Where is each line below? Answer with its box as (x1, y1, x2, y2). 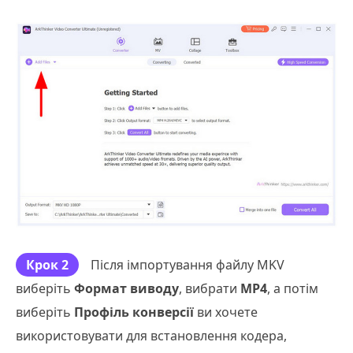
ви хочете (194, 303, 258, 321)
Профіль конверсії (74, 303, 194, 321)
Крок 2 (26, 255, 69, 273)
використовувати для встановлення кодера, (16, 326, 287, 344)
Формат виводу (74, 279, 179, 297)
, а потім (267, 279, 318, 297)
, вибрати (179, 279, 240, 297)
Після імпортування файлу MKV (91, 255, 284, 273)
